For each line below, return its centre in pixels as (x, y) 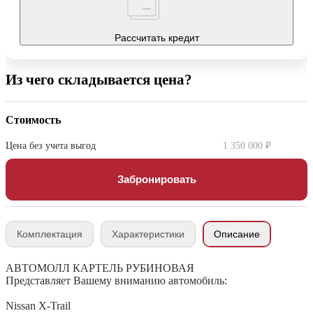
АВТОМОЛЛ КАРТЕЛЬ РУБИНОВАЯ (100, 268)
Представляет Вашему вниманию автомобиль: (116, 281)
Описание (237, 234)
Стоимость (33, 120)
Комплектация (50, 234)
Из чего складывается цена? (99, 80)
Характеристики (148, 234)
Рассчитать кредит (156, 37)
